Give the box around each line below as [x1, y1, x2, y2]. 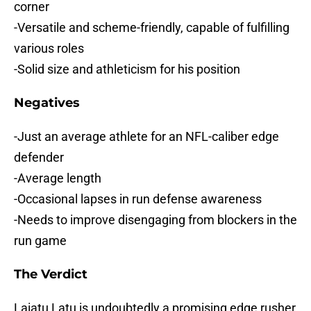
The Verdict [14, 267, 87, 283]
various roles [14, 41, 84, 56]
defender [14, 150, 64, 165]
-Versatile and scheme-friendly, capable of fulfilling [14, 20, 289, 35]
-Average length [14, 171, 101, 186]
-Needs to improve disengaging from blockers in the [14, 212, 297, 228]
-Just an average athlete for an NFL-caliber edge [14, 129, 279, 144]
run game [14, 233, 67, 249]
